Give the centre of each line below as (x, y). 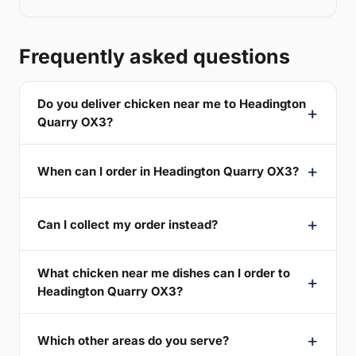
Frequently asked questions (155, 56)
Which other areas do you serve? (133, 340)
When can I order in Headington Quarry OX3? (168, 171)
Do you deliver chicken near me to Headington (172, 104)
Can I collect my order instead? (128, 224)
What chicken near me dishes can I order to (164, 273)
